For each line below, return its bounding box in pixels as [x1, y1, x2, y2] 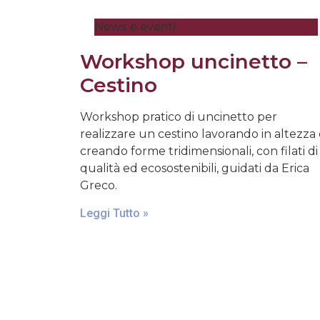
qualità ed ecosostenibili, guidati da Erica [80, 161, 309, 175]
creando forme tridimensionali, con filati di [80, 144, 318, 158]
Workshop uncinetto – [80, 49, 307, 74]
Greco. [80, 178, 117, 192]
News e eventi [94, 19, 176, 34]
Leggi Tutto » [80, 206, 149, 221]
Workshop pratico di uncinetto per [80, 109, 277, 124]
